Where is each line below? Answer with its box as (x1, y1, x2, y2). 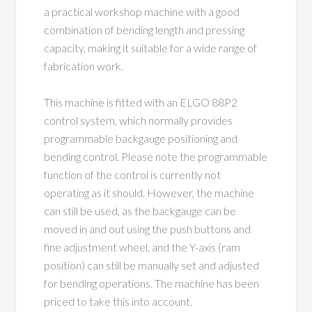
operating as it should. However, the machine (44, 186, 255, 199)
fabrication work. (44, 59, 124, 72)
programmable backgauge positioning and (44, 132, 238, 145)
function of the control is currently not (44, 168, 221, 181)
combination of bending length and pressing (44, 23, 245, 36)
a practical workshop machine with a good (44, 5, 240, 18)
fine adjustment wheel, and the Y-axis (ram (44, 240, 241, 253)
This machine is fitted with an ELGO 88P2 (44, 95, 238, 109)
